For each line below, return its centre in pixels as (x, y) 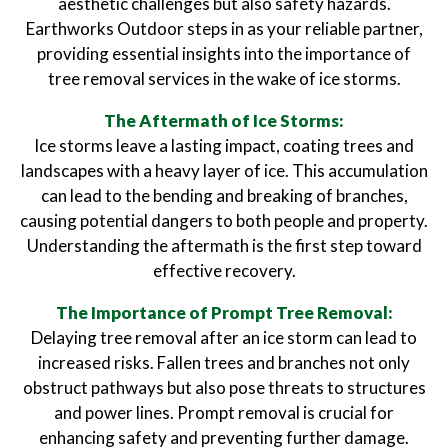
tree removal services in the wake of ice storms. (224, 78)
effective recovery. (224, 270)
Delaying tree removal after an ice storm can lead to (224, 337)
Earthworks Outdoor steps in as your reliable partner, (224, 28)
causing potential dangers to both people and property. (224, 220)
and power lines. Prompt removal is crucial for (224, 412)
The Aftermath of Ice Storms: (224, 120)
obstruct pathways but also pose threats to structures (224, 387)
